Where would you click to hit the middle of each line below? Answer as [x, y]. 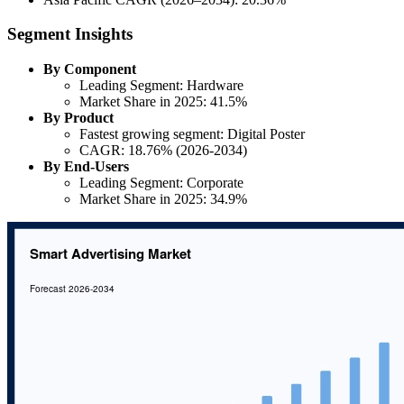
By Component [90, 69]
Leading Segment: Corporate [161, 183]
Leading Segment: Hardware [161, 86]
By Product [78, 118]
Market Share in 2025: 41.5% [163, 102]
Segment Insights [70, 34]
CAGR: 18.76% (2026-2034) [163, 151]
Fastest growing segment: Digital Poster [192, 134]
